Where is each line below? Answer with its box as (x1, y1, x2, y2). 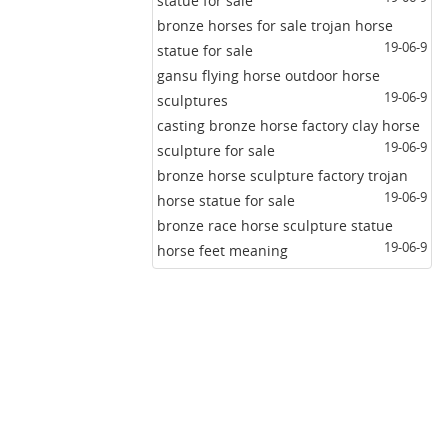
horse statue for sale (157, 192, 295, 210)
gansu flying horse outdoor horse (157, 67, 380, 85)
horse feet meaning (157, 242, 288, 260)
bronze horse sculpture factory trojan (157, 167, 408, 185)
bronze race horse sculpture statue (157, 217, 393, 235)
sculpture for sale (157, 142, 275, 160)
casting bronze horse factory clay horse (157, 117, 420, 135)
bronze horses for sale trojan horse (157, 17, 393, 35)
